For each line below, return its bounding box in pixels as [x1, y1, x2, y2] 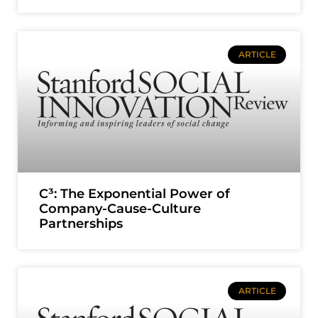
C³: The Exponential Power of [39, 185, 230, 202]
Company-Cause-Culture [39, 200, 201, 216]
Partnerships [39, 215, 123, 231]
